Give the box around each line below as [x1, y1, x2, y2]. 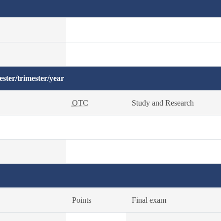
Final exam [131, 196, 166, 204]
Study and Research [131, 99, 194, 107]
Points [72, 196, 91, 204]
